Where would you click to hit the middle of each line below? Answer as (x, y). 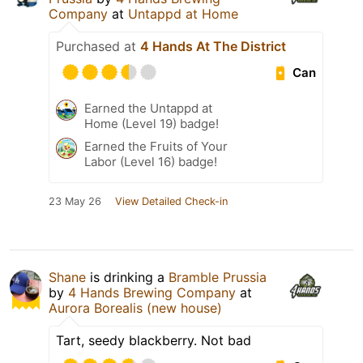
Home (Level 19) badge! (152, 124)
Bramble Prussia (218, 278)
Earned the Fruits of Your (156, 147)
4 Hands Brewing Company (152, 293)
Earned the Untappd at (148, 109)
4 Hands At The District (213, 47)
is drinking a (127, 278)
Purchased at (98, 47)
